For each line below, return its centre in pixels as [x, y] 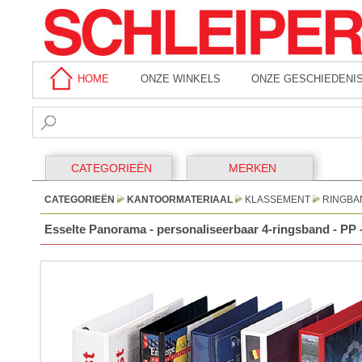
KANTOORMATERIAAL [180, 200]
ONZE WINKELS [180, 79]
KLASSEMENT [278, 200]
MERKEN [253, 168]
